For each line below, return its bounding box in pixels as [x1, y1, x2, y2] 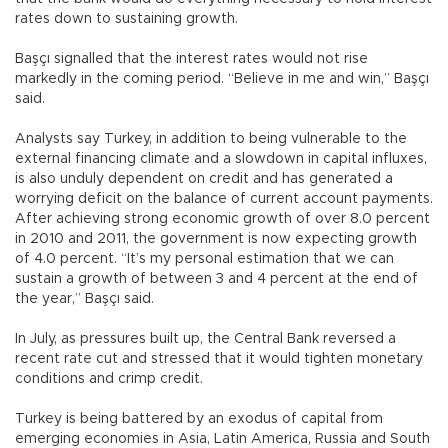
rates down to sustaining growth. [15, 12, 238, 27]
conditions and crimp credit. [15, 372, 203, 387]
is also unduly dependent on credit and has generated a [15, 172, 393, 187]
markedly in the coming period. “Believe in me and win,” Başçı [15, 72, 429, 87]
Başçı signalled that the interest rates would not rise [15, 52, 368, 67]
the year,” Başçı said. [15, 292, 154, 307]
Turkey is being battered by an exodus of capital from [15, 412, 383, 427]
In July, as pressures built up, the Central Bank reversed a [15, 332, 396, 347]
